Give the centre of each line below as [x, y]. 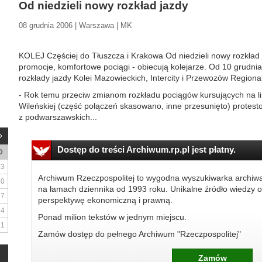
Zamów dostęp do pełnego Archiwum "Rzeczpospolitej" [139, 234]
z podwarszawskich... [58, 117]
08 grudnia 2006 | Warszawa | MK [75, 25]
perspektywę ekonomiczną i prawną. [105, 200]
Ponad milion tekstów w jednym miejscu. [112, 217]
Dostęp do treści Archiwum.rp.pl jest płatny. [146, 149]
